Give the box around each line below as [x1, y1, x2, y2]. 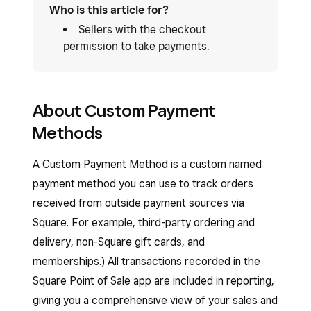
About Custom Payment [33, 100, 215, 121]
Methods [33, 122, 103, 143]
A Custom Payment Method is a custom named [33, 158, 262, 171]
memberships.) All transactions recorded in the [33, 255, 260, 268]
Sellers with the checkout [78, 23, 206, 36]
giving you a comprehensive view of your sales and [33, 294, 278, 307]
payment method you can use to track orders [33, 177, 253, 190]
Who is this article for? [49, 3, 169, 17]
